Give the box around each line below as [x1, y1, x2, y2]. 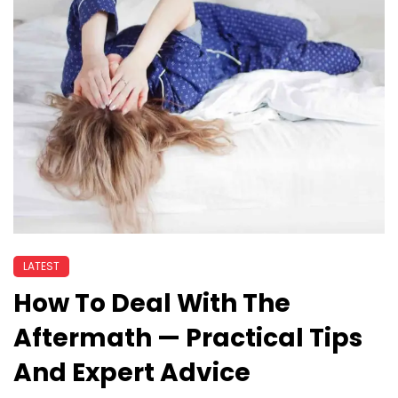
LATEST [23, 258, 60, 274]
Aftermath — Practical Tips [13, 320, 362, 355]
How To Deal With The [13, 285, 291, 321]
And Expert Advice [13, 354, 251, 390]
